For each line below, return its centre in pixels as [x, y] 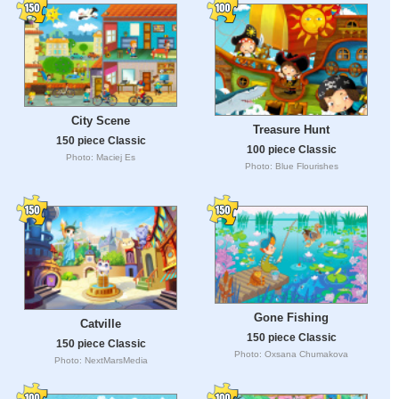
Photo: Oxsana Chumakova [291, 354]
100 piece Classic [291, 150]
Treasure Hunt [291, 130]
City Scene [101, 120]
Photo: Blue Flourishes [291, 166]
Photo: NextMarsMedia [101, 360]
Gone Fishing [291, 318]
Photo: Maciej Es [101, 157]
